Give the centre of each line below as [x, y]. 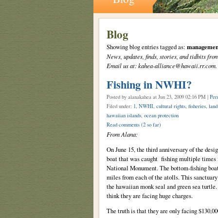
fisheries [197, 106]
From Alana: [122, 134]
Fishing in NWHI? [149, 84]
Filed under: [120, 106]
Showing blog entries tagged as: [146, 47]
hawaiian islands [124, 115]
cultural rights [171, 106]
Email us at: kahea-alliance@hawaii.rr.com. [162, 65]
